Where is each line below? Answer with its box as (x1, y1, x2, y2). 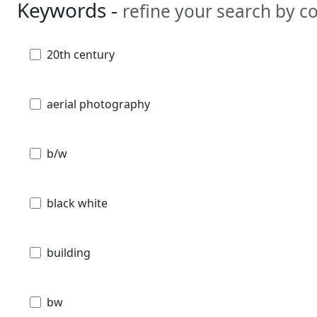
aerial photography (47, 96, 150, 112)
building (47, 244, 91, 260)
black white (47, 195, 108, 211)
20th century (47, 46, 115, 62)
